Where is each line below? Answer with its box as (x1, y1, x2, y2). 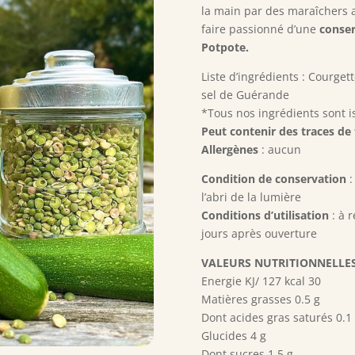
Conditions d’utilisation (200, 207, 329, 223)
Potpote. (200, 39, 249, 55)
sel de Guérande (200, 86, 289, 102)
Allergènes (200, 141, 258, 157)
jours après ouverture (200, 225, 317, 241)
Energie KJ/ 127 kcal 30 (200, 273, 321, 288)
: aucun (258, 141, 301, 157)
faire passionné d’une (200, 21, 319, 36)
